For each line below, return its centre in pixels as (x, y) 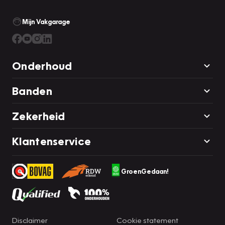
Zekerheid (39, 116)
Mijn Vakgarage (46, 22)
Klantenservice (52, 141)
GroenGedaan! (145, 171)
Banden (32, 91)
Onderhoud (42, 66)
